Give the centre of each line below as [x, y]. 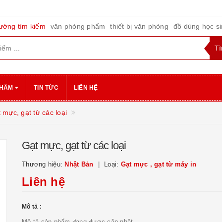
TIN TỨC [46, 88]
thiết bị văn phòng [139, 26]
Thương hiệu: [43, 164]
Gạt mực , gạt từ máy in [159, 164]
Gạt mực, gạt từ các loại [74, 145]
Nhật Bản [79, 164]
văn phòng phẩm [78, 26]
